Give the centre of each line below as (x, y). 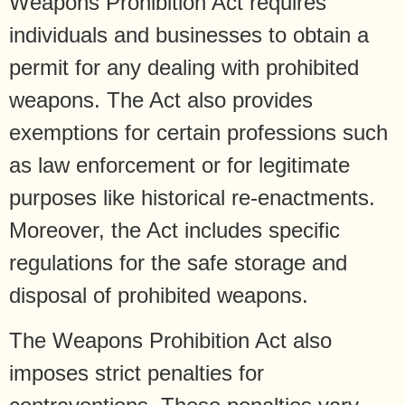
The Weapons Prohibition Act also (170, 341)
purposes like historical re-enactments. (192, 197)
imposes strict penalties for (137, 373)
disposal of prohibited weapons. (159, 295)
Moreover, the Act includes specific (174, 230)
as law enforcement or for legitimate (179, 165)
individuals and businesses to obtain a (189, 34)
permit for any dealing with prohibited (184, 67)
